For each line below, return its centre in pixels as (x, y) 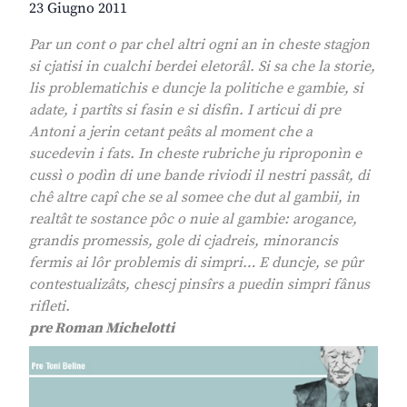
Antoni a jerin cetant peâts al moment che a (171, 132)
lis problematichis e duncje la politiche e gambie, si (196, 89)
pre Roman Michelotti (102, 328)
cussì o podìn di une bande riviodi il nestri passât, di (199, 176)
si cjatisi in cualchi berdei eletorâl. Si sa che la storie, (202, 67)
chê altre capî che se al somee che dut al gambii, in (194, 198)
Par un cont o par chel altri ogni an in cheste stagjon (199, 45)
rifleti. (50, 307)
